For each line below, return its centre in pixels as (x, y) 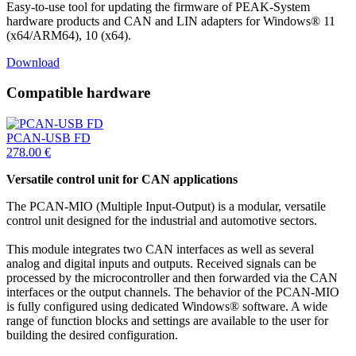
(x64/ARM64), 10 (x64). (69, 35)
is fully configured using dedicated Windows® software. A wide (167, 306)
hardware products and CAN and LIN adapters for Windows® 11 (171, 21)
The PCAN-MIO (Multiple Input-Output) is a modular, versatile (166, 206)
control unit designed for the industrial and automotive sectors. (162, 220)
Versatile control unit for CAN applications (122, 179)
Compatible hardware (78, 93)
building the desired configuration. (92, 335)
